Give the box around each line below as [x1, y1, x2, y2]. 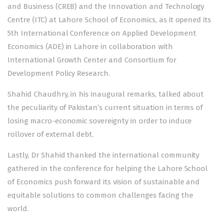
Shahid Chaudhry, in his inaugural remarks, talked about [7, 89, 204, 99]
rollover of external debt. [7, 129, 94, 139]
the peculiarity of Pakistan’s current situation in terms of [7, 103, 203, 112]
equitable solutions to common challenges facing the [7, 190, 193, 200]
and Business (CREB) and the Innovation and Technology [7, 1, 205, 11]
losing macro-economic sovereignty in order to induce [7, 116, 192, 125]
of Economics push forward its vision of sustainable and [7, 177, 200, 186]
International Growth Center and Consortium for [7, 55, 176, 64]
